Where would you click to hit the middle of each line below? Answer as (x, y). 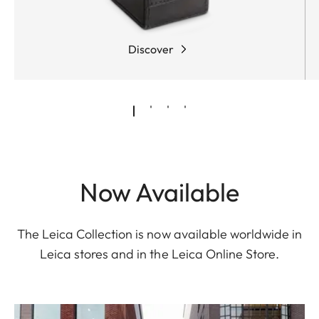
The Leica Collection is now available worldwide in (159, 234)
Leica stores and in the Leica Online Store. (159, 253)
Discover (151, 49)
